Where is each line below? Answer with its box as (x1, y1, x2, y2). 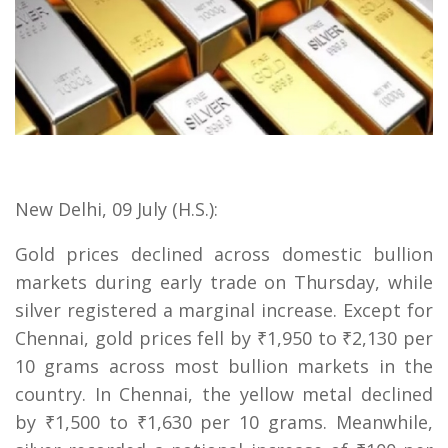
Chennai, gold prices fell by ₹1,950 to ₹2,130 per (15, 326, 433, 351)
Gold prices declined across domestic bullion (15, 242, 433, 267)
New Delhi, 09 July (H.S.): (15, 197, 218, 222)
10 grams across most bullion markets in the (15, 354, 433, 379)
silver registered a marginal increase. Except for (15, 298, 433, 323)
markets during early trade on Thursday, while (15, 270, 433, 295)
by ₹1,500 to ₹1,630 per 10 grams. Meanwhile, (15, 410, 433, 435)
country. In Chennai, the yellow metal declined (15, 382, 433, 407)
